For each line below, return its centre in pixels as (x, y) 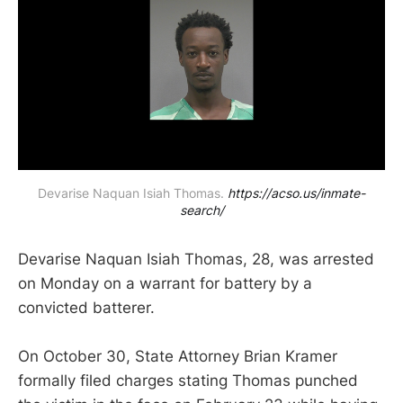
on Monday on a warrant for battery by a (165, 283)
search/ (201, 210)
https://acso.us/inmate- (296, 193)
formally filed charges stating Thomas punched (188, 381)
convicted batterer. (89, 307)
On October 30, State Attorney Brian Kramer (178, 357)
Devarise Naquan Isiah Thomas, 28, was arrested (196, 259)
